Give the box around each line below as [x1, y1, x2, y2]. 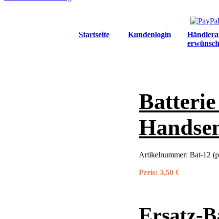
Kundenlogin [128, 30, 171, 39]
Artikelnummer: [139, 151, 190, 159]
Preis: [139, 168, 158, 177]
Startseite [79, 30, 109, 39]
